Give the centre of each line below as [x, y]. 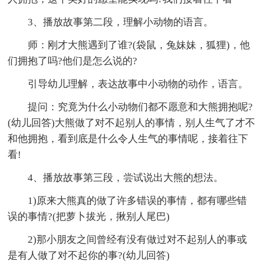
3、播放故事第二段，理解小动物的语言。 [121, 22]
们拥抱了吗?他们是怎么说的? [73, 61]
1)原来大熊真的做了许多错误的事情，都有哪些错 [138, 200]
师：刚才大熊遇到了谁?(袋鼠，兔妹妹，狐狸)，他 [139, 45]
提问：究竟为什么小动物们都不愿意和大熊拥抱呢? [141, 107]
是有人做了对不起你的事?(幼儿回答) [89, 255]
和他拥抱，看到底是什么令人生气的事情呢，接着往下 [128, 138]
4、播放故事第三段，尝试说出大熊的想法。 [126, 177]
